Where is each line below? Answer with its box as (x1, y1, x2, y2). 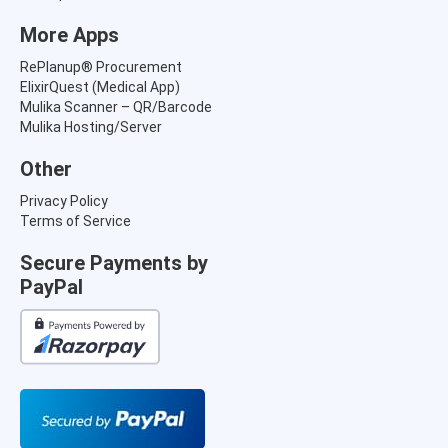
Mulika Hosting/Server (20, 118, 162, 135)
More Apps (20, 22, 119, 47)
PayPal (20, 274, 83, 299)
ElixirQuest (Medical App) (20, 78, 180, 95)
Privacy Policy (20, 192, 108, 209)
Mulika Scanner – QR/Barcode (20, 98, 212, 115)
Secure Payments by (20, 250, 208, 275)
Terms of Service (20, 212, 131, 229)
